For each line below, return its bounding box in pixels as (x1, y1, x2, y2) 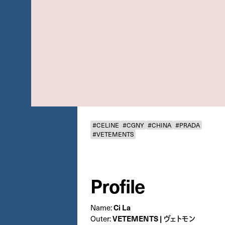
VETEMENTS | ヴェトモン (112, 212, 195, 223)
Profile (90, 172, 145, 199)
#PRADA (175, 120, 200, 130)
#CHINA (148, 120, 172, 130)
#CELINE (92, 120, 119, 130)
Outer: (90, 212, 113, 224)
